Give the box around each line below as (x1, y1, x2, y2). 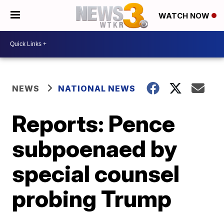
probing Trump (12, 184, 172, 212)
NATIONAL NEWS (58, 83, 136, 93)
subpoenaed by (12, 134, 177, 162)
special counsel (12, 159, 180, 187)
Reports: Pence (12, 109, 175, 137)
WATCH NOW (158, 11, 211, 21)
